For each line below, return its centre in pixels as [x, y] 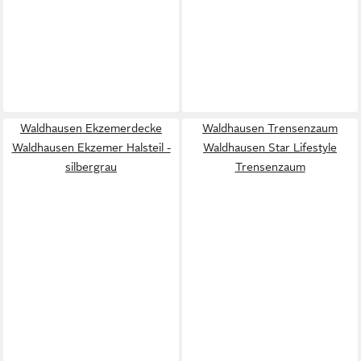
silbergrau [91, 167]
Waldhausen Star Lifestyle [270, 147]
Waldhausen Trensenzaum [270, 128]
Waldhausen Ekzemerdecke [91, 128]
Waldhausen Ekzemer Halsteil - [91, 147]
